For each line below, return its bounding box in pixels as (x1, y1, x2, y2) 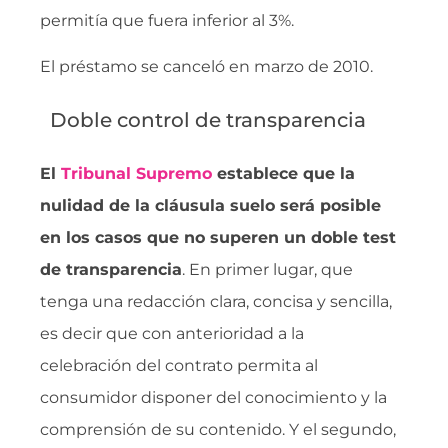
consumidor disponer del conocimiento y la (40, 387, 387, 407)
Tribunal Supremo (61, 163, 212, 183)
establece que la (212, 163, 355, 183)
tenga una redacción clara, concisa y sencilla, (40, 291, 392, 311)
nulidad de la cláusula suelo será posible (40, 195, 381, 215)
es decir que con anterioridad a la (40, 323, 304, 343)
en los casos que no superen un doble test (40, 227, 396, 247)
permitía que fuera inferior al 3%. (40, 11, 294, 30)
